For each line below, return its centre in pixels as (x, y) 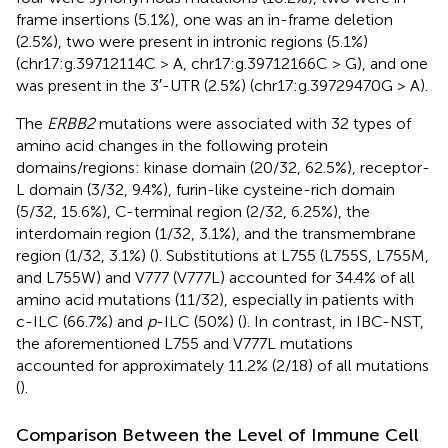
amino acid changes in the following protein (172, 145)
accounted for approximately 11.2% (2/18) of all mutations (222, 365)
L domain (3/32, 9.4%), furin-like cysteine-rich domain (205, 189)
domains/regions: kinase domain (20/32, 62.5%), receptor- (223, 167)
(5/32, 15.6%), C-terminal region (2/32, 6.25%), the (193, 211)
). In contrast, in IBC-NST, (333, 321)
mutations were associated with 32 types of (253, 123)
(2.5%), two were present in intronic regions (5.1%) (192, 41)
